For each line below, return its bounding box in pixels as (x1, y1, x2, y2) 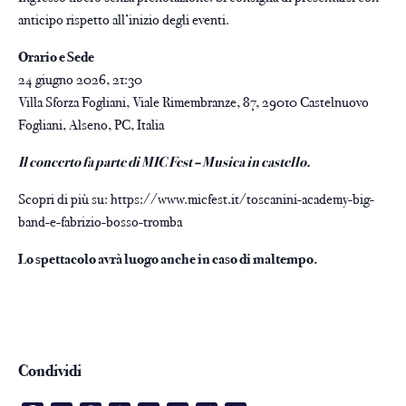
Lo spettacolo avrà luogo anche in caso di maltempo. (18, 250, 317, 268)
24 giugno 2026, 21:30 (18, 71, 142, 89)
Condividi (18, 361, 82, 382)
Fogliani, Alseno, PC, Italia (18, 116, 164, 134)
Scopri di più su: (18, 190, 111, 208)
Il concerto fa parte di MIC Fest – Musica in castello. (18, 153, 310, 171)
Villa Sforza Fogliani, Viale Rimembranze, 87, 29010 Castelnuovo (18, 93, 369, 111)
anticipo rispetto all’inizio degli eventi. (18, 11, 229, 29)
